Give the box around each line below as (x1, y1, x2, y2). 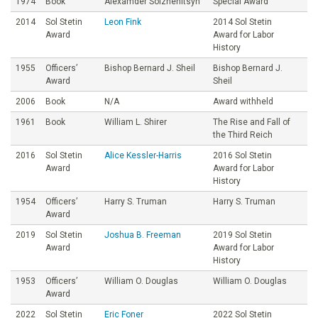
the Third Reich (213, 129, 273, 140)
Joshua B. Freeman (104, 229, 181, 240)
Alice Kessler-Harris (104, 150, 182, 160)
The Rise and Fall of (213, 116, 290, 127)
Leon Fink (104, 16, 141, 27)
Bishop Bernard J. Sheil (104, 62, 195, 73)
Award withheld (213, 96, 273, 106)
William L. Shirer (104, 116, 167, 127)
